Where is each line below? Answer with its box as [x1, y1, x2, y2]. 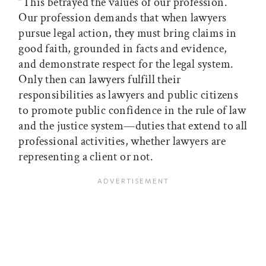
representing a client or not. [18, 149, 156, 165]
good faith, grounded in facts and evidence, [18, 41, 227, 57]
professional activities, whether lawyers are [18, 134, 226, 150]
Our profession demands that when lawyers [18, 10, 227, 26]
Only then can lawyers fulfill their [18, 72, 181, 88]
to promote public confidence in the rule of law [18, 103, 246, 119]
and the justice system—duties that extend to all [18, 118, 248, 134]
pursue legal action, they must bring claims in [18, 26, 237, 42]
